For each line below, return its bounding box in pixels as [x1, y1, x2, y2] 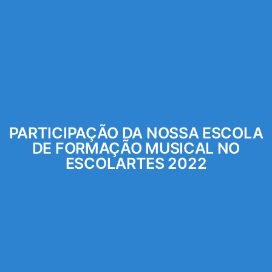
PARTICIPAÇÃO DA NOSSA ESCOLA [8, 123, 263, 142]
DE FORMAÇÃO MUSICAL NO [32, 138, 240, 157]
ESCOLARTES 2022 [65, 154, 207, 172]
